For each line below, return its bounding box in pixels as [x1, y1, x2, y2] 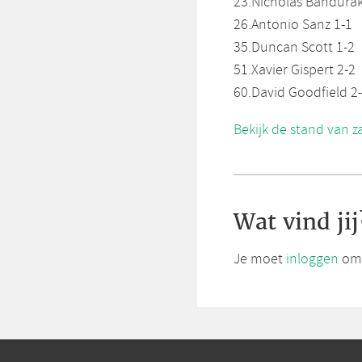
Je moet [234, 250, 286, 270]
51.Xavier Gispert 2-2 [234, 61, 356, 81]
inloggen [286, 250, 339, 270]
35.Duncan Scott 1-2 [234, 38, 355, 58]
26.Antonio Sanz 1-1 [234, 15, 352, 36]
